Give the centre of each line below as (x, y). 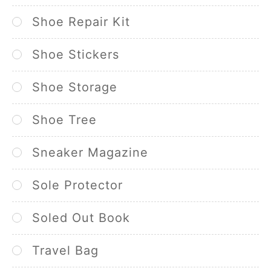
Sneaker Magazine (90, 152)
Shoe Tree (64, 119)
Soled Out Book (81, 217)
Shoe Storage (75, 87)
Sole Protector (77, 185)
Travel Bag (65, 250)
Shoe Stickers (76, 54)
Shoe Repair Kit (81, 21)
